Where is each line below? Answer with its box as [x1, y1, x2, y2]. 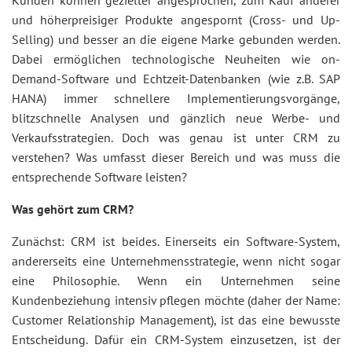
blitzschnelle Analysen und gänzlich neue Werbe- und [12, 110, 340, 126]
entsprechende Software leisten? [12, 169, 187, 185]
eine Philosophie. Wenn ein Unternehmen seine [12, 273, 340, 288]
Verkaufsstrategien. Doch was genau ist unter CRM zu [12, 130, 340, 145]
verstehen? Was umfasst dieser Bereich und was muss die [12, 149, 340, 165]
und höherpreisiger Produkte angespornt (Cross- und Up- [12, 12, 340, 27]
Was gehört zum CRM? [12, 201, 134, 217]
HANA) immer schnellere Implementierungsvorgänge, [12, 90, 340, 106]
